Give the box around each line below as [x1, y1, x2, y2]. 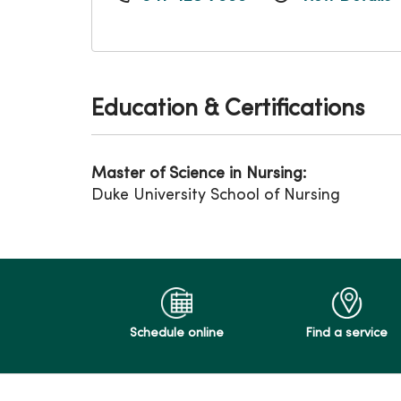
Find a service [305, 328, 388, 339]
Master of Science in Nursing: [91, 166, 306, 182]
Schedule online [129, 328, 224, 339]
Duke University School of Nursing [91, 188, 340, 203]
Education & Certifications [91, 98, 364, 121]
